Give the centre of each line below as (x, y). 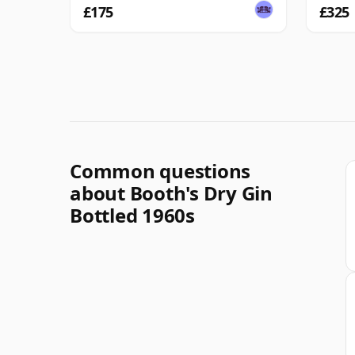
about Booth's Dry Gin (171, 193)
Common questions (160, 170)
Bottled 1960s (132, 215)
